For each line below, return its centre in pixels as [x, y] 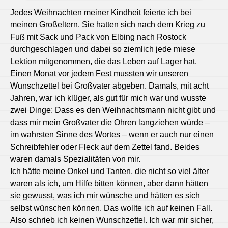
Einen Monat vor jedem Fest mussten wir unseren [99, 74]
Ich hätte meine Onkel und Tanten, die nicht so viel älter [109, 171]
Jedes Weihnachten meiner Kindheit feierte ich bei [101, 12]
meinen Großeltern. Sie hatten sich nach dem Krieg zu [108, 25]
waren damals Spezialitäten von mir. [75, 159]
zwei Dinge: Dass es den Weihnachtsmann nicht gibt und [113, 110]
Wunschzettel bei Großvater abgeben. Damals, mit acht [109, 86]
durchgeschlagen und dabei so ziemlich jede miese [103, 49]
